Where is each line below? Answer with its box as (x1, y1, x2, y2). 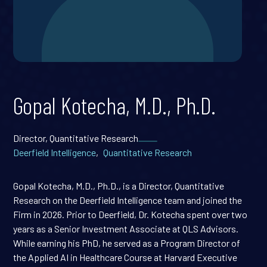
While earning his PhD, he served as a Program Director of (13, 237, 241, 249)
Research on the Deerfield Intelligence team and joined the (13, 194, 243, 206)
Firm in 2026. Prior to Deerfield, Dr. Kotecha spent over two (13, 209, 248, 220)
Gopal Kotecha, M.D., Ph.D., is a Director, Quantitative (13, 180, 225, 191)
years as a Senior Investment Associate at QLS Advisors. (13, 223, 239, 234)
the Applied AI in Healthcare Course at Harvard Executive (13, 252, 238, 263)
